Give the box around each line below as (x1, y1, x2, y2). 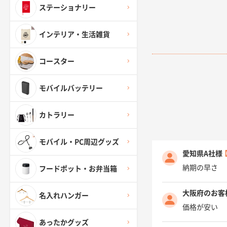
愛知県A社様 (182, 150, 222, 158)
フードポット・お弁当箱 (39, 165, 117, 173)
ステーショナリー (39, 4, 96, 12)
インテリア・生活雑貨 (39, 31, 110, 39)
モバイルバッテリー (39, 85, 103, 92)
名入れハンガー (39, 192, 89, 200)
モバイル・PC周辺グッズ (39, 138, 119, 146)
